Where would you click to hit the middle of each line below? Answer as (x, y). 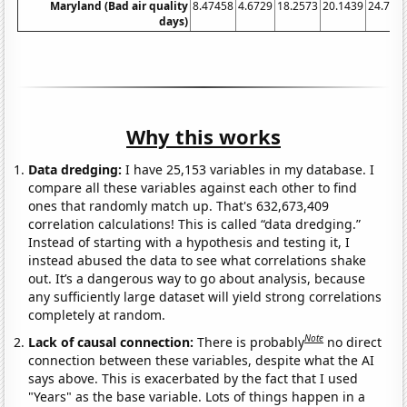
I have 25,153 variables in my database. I (248, 170)
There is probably (251, 342)
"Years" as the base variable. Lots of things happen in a (197, 396)
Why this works (203, 137)
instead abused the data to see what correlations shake (198, 261)
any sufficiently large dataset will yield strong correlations (205, 297)
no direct (355, 342)
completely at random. (97, 315)
